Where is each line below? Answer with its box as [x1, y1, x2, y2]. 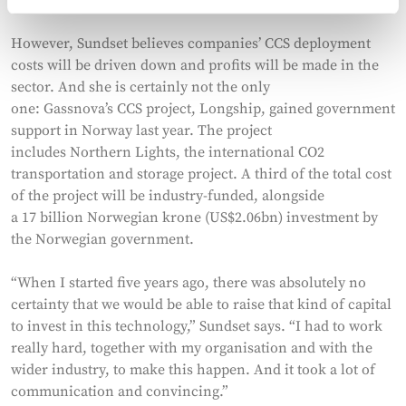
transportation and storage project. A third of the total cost [11, 164, 391, 183]
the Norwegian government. [11, 229, 198, 248]
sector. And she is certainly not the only [11, 77, 270, 96]
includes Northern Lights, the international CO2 [11, 142, 324, 161]
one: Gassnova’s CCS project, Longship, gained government [11, 99, 395, 118]
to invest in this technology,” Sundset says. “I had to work [11, 316, 382, 335]
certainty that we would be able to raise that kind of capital [11, 295, 391, 314]
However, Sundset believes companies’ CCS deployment [11, 34, 371, 53]
